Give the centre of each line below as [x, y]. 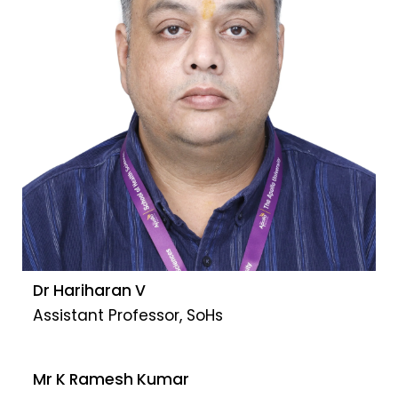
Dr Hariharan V [89, 291]
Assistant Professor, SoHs [128, 315]
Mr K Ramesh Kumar [111, 380]
